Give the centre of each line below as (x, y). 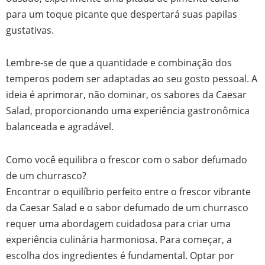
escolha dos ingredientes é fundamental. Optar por (120, 256)
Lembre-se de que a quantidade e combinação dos (119, 63)
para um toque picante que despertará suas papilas (122, 14)
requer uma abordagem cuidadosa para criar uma (118, 224)
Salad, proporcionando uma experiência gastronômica (128, 111)
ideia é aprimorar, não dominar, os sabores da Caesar (126, 95)
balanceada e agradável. (60, 127)
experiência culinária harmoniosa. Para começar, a (119, 240)
